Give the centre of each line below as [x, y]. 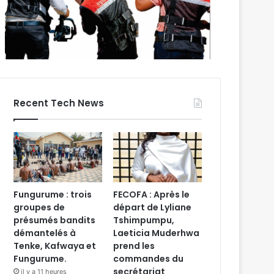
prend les [134, 246]
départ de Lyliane [153, 207]
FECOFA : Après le [152, 194]
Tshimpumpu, [144, 220]
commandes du [149, 258]
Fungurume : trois [53, 194]
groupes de [39, 207]
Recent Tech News [59, 103]
